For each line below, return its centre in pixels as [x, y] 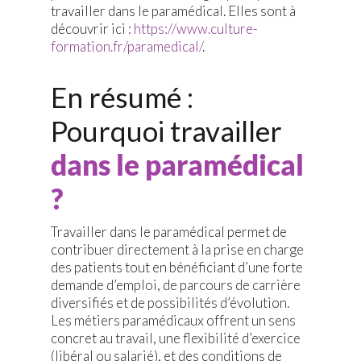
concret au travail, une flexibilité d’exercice [175, 338]
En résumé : [122, 97]
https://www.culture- [195, 29]
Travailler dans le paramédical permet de [168, 232]
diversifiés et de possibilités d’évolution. [170, 303]
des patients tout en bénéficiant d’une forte [176, 268]
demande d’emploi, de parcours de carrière [175, 285]
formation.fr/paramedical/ [126, 47]
